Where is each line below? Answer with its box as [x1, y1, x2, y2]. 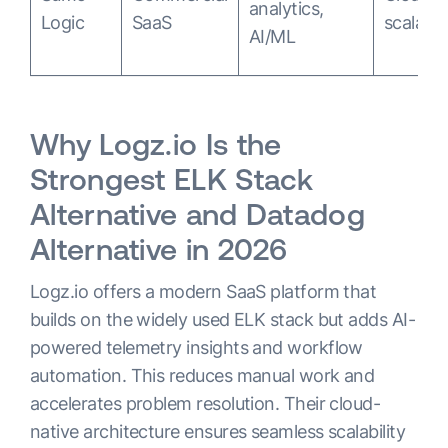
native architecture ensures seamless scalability [30, 421, 406, 442]
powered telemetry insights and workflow [30, 337, 363, 358]
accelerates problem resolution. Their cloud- [30, 393, 381, 414]
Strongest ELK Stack [30, 162, 314, 196]
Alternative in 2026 [30, 232, 288, 266]
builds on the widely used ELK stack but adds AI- [30, 309, 416, 330]
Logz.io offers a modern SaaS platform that [30, 281, 377, 302]
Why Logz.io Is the [30, 127, 282, 161]
